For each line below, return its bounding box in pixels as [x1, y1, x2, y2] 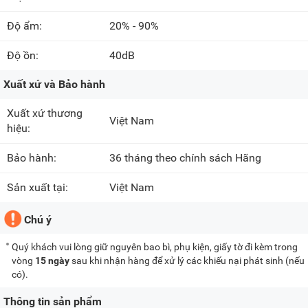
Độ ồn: [7, 49, 41, 63]
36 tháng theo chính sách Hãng [109, 151, 262, 165]
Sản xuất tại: [7, 181, 71, 195]
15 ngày [35, 255, 69, 267]
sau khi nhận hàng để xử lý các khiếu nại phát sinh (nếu [69, 255, 305, 267]
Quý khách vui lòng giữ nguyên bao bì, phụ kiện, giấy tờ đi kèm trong [12, 241, 298, 253]
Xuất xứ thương [7, 107, 82, 120]
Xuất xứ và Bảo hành [3, 78, 105, 91]
